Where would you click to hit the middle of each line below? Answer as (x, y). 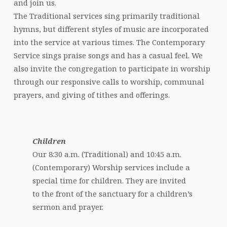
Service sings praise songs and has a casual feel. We (108, 55)
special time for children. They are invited (109, 181)
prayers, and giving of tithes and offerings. (91, 95)
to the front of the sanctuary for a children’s (113, 194)
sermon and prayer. (68, 207)
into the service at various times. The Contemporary (109, 42)
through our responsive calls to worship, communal (109, 82)
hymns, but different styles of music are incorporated (111, 29)
